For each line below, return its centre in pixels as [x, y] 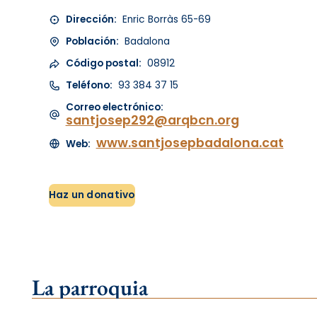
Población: [92, 42]
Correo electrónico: [114, 108]
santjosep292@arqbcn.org [152, 120]
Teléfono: [89, 86]
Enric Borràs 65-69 [165, 20]
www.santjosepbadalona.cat [190, 143]
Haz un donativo [92, 195]
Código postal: [103, 64]
